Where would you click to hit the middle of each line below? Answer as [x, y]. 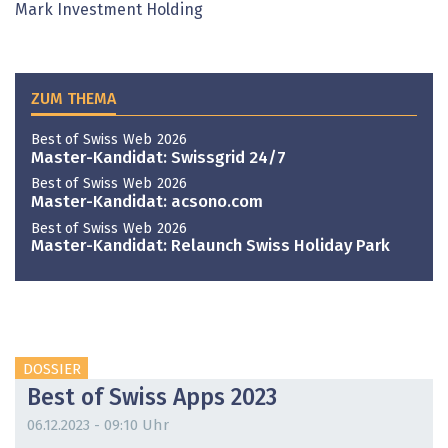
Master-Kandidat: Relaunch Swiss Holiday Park [210, 247]
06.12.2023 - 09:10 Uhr [98, 425]
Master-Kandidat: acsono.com [147, 203]
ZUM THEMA [73, 99]
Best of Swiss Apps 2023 [152, 398]
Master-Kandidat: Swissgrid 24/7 [158, 158]
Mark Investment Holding [109, 10]
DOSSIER [51, 369]
